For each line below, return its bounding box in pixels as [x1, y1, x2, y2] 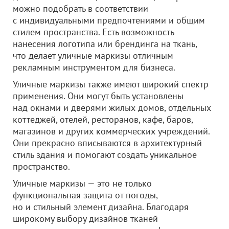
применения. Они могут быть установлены [13, 90, 184, 102]
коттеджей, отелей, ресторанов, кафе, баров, [13, 113, 193, 125]
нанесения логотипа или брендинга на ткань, [13, 38, 197, 50]
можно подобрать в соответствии [13, 3, 148, 14]
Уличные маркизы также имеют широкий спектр [13, 78, 209, 90]
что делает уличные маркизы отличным [13, 50, 173, 61]
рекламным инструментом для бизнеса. [13, 61, 175, 73]
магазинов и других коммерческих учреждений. [13, 125, 210, 137]
